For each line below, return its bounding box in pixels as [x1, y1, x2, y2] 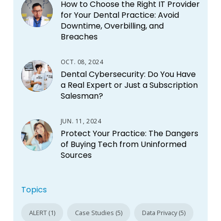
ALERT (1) [29, 208, 55, 218]
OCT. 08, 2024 [60, 57, 104, 66]
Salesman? [60, 90, 103, 102]
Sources [60, 149, 92, 161]
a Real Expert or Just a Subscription [60, 79, 198, 91]
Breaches [60, 31, 98, 42]
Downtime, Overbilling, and [60, 20, 164, 32]
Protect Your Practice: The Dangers [60, 128, 198, 140]
